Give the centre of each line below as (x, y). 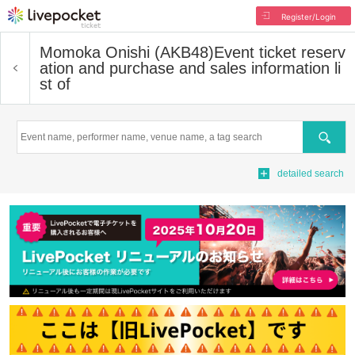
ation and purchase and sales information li (190, 68)
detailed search (311, 174)
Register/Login (308, 17)
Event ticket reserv (280, 52)
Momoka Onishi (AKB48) (127, 52)
